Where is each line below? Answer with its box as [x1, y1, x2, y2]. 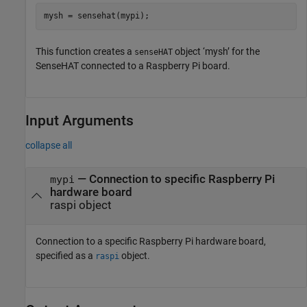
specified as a [36, 250, 95, 262]
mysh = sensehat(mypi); [43, 11, 149, 21]
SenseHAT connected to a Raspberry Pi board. [36, 60, 230, 71]
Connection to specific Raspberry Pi [88, 173, 275, 186]
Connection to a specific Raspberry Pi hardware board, [36, 236, 266, 247]
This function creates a [36, 45, 134, 57]
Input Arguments [25, 112, 134, 129]
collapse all [25, 140, 72, 151]
